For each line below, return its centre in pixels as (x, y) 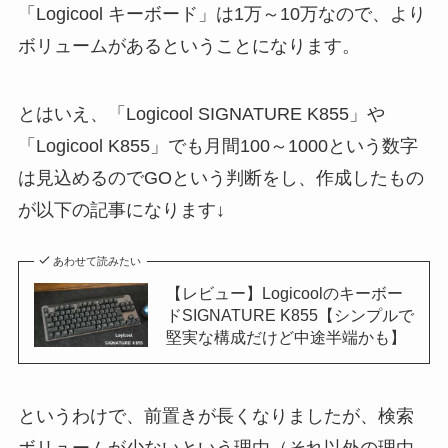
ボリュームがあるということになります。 (188, 45)
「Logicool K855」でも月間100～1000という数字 (217, 145)
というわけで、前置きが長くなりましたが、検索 (215, 416)
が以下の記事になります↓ (121, 209)
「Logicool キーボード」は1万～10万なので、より (221, 13)
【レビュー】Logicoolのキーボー (284, 293)
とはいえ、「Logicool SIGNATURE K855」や (201, 113)
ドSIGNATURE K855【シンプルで (289, 315)
